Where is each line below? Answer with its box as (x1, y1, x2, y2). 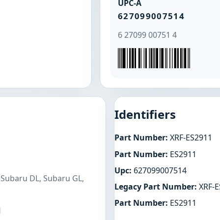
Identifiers (114, 106, 176, 123)
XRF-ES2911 (168, 132, 212, 143)
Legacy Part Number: (114, 181, 197, 192)
